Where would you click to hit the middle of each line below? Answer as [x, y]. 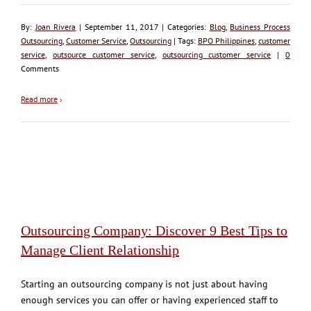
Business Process [260, 26]
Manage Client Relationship [100, 250]
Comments [40, 68]
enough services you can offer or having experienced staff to [150, 300]
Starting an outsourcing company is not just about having [144, 284]
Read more [39, 99]
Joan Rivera [56, 26]
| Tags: [185, 40]
